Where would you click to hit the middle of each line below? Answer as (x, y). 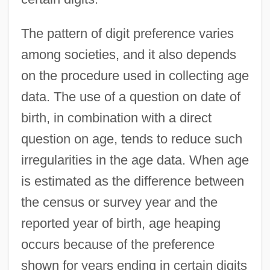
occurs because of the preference (118, 244)
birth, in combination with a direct (116, 118)
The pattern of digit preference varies (127, 33)
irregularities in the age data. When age (135, 160)
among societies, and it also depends (128, 54)
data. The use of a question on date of (130, 96)
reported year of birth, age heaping (121, 223)
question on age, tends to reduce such (131, 139)
